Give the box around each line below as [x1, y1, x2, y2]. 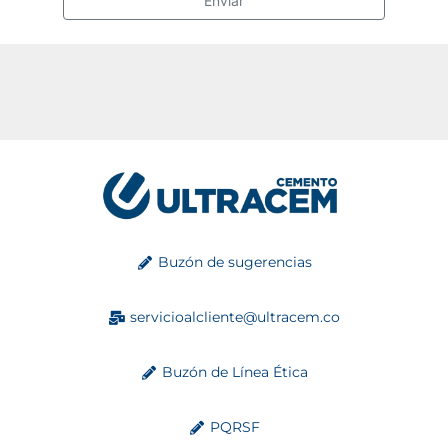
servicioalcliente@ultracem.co [130, 308, 341, 327]
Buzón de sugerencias [158, 253, 313, 272]
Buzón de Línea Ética [162, 363, 309, 382]
